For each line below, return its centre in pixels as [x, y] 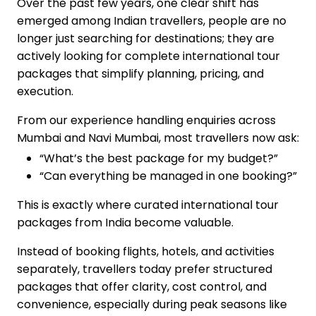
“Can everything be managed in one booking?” [168, 176]
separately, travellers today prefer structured [145, 269]
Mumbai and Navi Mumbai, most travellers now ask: [158, 138]
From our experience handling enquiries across [146, 120]
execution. [45, 91]
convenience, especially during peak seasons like [152, 304]
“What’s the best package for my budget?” [159, 158]
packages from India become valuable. [125, 222]
